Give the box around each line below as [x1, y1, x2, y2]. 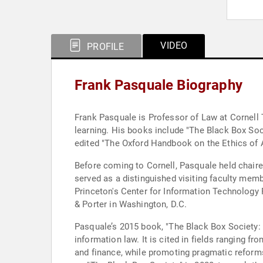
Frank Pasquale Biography [75, 77, 242, 93]
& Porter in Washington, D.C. [75, 199, 187, 210]
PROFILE [85, 41, 124, 52]
